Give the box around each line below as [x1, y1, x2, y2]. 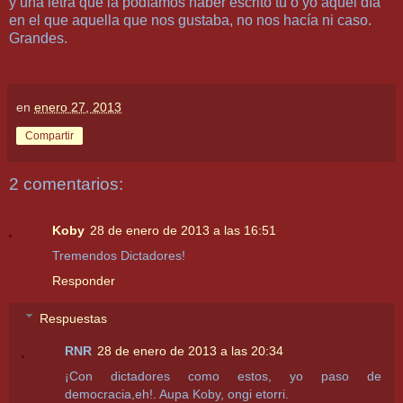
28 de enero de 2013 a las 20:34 [97, 343, 284, 358]
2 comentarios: [9, 174, 123, 193]
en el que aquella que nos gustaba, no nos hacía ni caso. [9, 12, 372, 28]
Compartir [25, 129, 74, 142]
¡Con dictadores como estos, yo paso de [65, 368, 381, 383]
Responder [52, 273, 115, 289]
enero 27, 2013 [34, 99, 121, 114]
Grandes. [9, 30, 67, 46]
